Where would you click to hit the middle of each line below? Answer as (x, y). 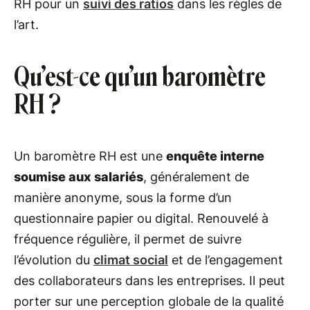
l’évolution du (54, 260)
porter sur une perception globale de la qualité (149, 301)
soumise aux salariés (79, 177)
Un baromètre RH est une (90, 156)
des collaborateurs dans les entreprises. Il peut (149, 281)
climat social (131, 260)
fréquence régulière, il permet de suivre (128, 239)
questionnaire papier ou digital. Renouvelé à (141, 218)
